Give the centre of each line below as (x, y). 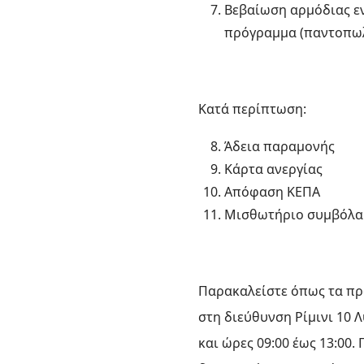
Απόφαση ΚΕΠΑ (272, 192)
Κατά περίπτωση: (252, 109)
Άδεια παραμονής (279, 146)
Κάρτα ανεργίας (273, 169)
